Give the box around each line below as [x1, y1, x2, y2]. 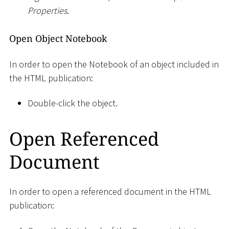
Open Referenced [9, 126, 159, 151]
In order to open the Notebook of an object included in [9, 58, 219, 70]
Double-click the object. [28, 97, 118, 109]
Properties [28, 4, 67, 16]
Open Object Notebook [9, 32, 107, 45]
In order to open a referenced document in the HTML [9, 186, 211, 198]
